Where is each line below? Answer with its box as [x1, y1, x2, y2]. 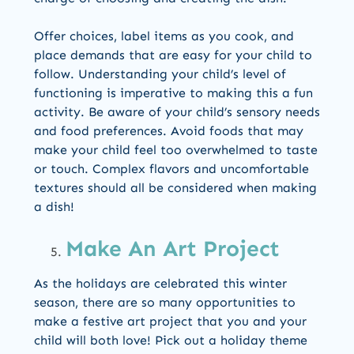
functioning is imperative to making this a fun [34, 85, 313, 101]
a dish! [34, 199, 74, 215]
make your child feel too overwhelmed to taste [34, 142, 318, 158]
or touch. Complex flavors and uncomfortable [34, 161, 309, 177]
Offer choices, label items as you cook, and [34, 28, 294, 44]
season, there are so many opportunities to [34, 295, 296, 311]
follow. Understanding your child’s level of [34, 66, 286, 82]
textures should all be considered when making [34, 180, 317, 196]
